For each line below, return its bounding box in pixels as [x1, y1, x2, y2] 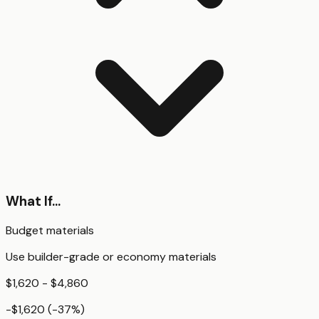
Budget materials [6, 223, 94, 239]
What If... [6, 192, 61, 210]
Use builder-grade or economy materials [6, 249, 216, 265]
